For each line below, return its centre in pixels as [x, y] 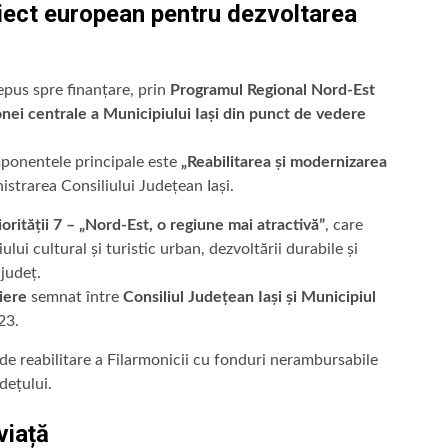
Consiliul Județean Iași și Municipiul [249, 296]
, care [344, 224]
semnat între [75, 296]
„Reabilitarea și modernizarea [284, 161]
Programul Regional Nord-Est [272, 89]
